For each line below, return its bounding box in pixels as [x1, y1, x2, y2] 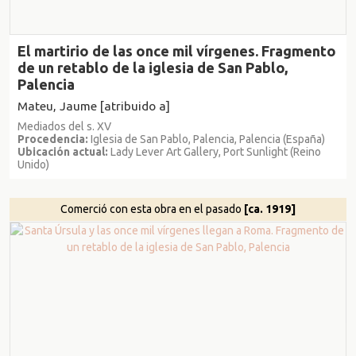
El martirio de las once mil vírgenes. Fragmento [17, 42, 336, 59]
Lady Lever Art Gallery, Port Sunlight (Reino [108, 145, 321, 158]
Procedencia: [17, 132, 88, 145]
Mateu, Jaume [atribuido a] [17, 99, 170, 113]
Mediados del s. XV [17, 119, 111, 133]
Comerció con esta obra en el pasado [60, 203, 244, 216]
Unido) [17, 157, 49, 171]
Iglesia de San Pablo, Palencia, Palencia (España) [88, 132, 325, 145]
